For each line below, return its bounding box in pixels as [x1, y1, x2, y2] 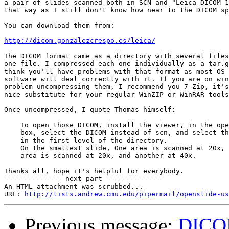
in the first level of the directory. [4, 136, 168, 145]
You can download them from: [4, 21, 114, 30]
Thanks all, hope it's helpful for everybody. [4, 167, 184, 175]
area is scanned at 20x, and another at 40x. [4, 152, 196, 160]
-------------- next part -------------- [4, 175, 164, 183]
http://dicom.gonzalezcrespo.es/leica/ [4, 37, 155, 45]
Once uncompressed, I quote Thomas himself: [4, 106, 176, 114]
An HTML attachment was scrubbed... [4, 182, 143, 191]
